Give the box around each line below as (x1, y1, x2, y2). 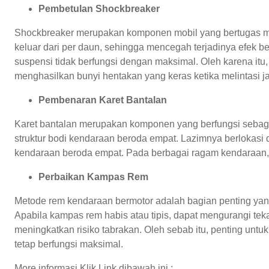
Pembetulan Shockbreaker (38, 3, 160, 14)
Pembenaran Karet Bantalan (38, 94, 167, 105)
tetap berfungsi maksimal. (14, 238, 123, 249)
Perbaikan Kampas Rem (38, 171, 148, 182)
